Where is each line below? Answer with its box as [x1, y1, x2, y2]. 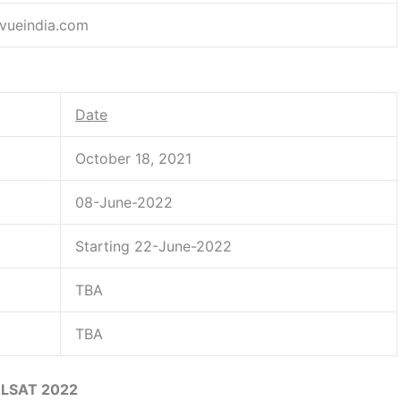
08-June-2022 [75, 192, 173, 211]
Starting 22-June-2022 [75, 236, 232, 255]
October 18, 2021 [75, 149, 192, 167]
